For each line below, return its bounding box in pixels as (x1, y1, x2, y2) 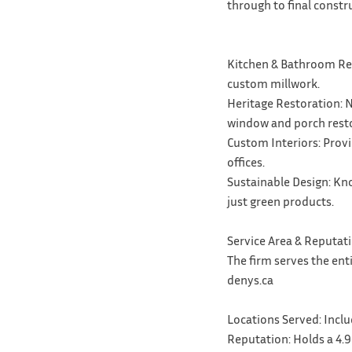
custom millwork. (226, 75, 320, 91)
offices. (226, 153, 265, 170)
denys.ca (226, 271, 273, 288)
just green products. (226, 192, 334, 209)
